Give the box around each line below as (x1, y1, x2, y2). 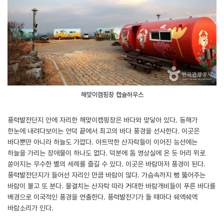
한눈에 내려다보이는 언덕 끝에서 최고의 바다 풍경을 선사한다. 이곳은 (7, 126, 199, 135)
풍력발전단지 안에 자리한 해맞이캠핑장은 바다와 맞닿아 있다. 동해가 (7, 115, 197, 124)
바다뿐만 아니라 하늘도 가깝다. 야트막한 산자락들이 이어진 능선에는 (7, 137, 197, 146)
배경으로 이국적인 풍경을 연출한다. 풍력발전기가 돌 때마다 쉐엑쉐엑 (7, 192, 197, 201)
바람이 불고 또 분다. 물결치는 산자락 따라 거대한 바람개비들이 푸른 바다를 (7, 181, 215, 190)
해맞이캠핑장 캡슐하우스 (80, 90, 143, 98)
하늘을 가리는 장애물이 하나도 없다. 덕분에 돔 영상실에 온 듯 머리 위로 (7, 148, 205, 157)
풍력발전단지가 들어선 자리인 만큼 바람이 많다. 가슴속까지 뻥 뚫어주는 (7, 170, 205, 179)
